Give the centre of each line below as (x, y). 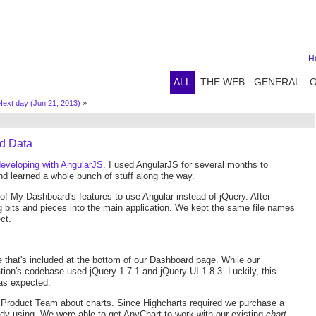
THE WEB (223, 82)
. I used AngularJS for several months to (186, 165)
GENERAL (277, 82)
